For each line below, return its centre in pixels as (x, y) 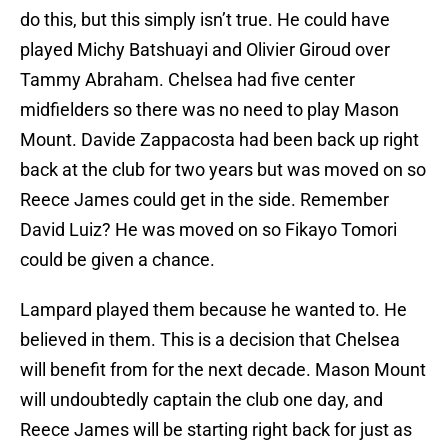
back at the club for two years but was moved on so (223, 170)
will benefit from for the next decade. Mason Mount (223, 370)
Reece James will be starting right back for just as (216, 430)
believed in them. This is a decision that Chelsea (210, 340)
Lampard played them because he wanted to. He (213, 310)
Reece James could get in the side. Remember (204, 200)
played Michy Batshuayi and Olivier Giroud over (205, 50)
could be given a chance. (117, 260)
